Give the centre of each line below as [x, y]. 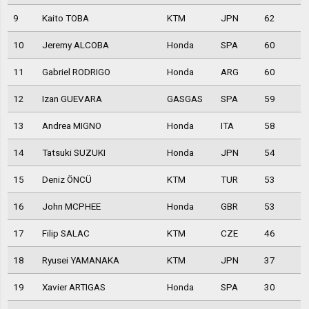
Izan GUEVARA [72, 99]
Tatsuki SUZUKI [73, 153]
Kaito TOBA [65, 18]
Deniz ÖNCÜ [67, 180]
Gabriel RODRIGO [76, 72]
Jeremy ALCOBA [75, 45]
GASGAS [185, 99]
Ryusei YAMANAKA [80, 260]
